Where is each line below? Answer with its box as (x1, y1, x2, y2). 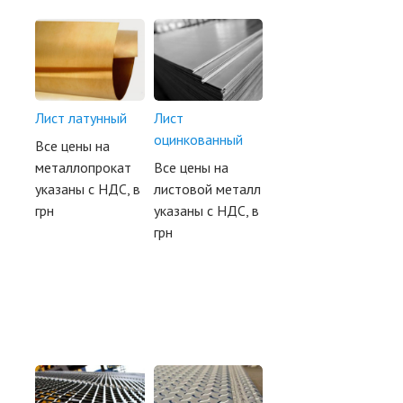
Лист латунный (35, 109, 127, 128)
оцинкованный (153, 130, 243, 149)
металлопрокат (35, 158, 131, 177)
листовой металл (153, 180, 261, 199)
